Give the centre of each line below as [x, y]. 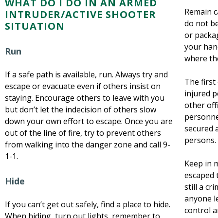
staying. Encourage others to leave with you [85, 98]
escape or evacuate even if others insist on [83, 86]
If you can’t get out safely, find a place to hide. [88, 204]
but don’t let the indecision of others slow [81, 109]
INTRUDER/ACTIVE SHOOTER [81, 14]
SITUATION [36, 26]
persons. [200, 140]
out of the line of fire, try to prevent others [83, 133]
